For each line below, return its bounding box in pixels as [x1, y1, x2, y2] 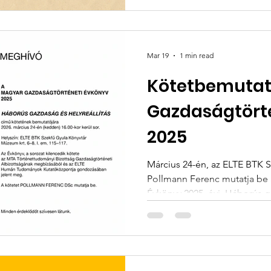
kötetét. [147, 201, 180, 214]
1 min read [180, 51, 214, 60]
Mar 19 [147, 51, 169, 60]
